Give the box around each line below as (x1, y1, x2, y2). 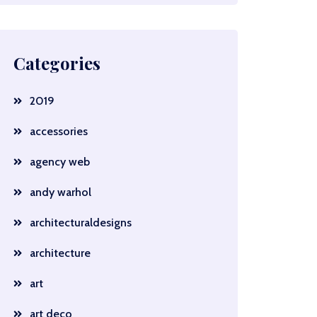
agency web (29, 155, 90, 168)
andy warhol (29, 185, 91, 199)
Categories (13, 52, 100, 74)
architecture (29, 246, 91, 260)
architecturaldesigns (29, 216, 132, 229)
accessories (29, 125, 88, 138)
